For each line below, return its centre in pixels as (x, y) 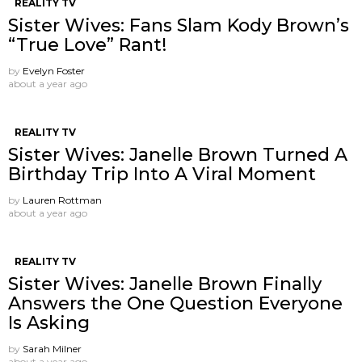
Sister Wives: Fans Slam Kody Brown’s (179, 26)
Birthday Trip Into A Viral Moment (162, 175)
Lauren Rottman (62, 200)
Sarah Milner (52, 349)
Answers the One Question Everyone (175, 304)
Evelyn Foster (54, 71)
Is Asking (49, 323)
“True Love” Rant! (87, 45)
